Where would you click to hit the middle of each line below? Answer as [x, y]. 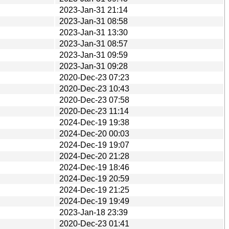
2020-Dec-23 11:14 [94, 111]
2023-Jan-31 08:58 [94, 21]
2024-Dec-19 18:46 [94, 167]
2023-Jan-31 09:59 [94, 55]
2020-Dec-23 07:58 [94, 100]
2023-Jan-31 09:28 [94, 66]
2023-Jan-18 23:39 [94, 212]
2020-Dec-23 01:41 [94, 223]
